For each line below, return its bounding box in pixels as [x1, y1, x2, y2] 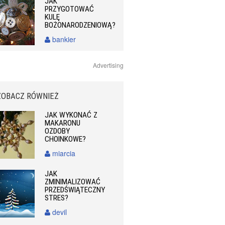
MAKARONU [45, 118, 81, 128]
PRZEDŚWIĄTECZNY [45, 185, 105, 194]
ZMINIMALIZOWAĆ [45, 177, 101, 186]
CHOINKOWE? [45, 134, 86, 144]
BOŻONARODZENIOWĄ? [45, 21, 116, 30]
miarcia [50, 148, 76, 158]
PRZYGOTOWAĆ [45, 5, 94, 14]
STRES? [45, 193, 69, 202]
